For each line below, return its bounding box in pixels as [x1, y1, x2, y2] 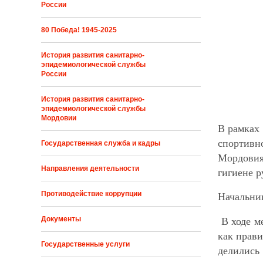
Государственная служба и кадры [41, 139, 161, 148]
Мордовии [41, 114, 77, 123]
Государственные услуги [41, 240, 130, 249]
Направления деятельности [41, 164, 140, 173]
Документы [41, 215, 82, 224]
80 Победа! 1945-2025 [41, 26, 117, 35]
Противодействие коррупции [41, 190, 142, 198]
